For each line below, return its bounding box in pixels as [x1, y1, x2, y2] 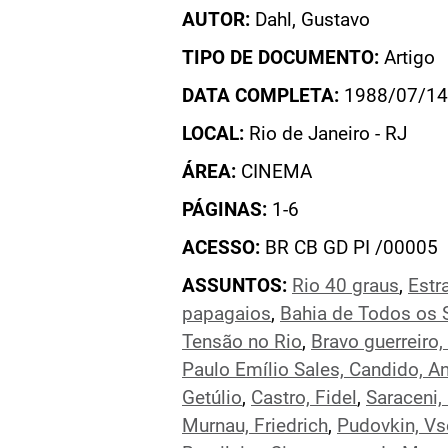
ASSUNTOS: [182, 275, 287, 297]
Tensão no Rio [182, 331, 302, 353]
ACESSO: [182, 237, 260, 259]
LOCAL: [182, 123, 244, 145]
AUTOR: [182, 9, 250, 31]
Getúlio [182, 387, 242, 409]
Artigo [379, 47, 435, 69]
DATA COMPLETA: [182, 85, 344, 107]
